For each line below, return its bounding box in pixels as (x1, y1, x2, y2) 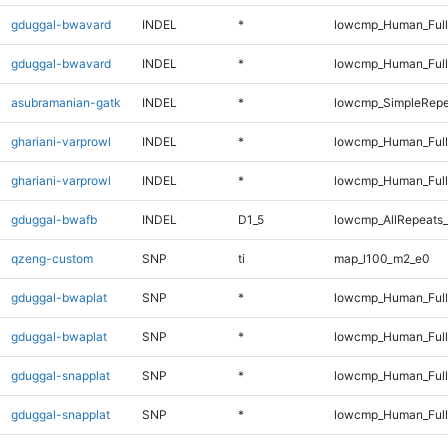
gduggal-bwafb (10, 211, 97, 227)
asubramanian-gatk (10, 94, 121, 110)
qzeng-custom (10, 250, 93, 266)
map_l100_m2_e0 (333, 250, 430, 266)
